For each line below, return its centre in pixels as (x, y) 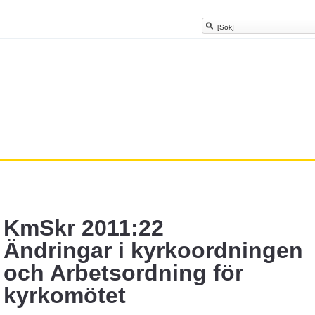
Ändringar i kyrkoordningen (153, 250)
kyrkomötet (65, 295)
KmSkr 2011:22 (84, 228)
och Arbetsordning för (123, 273)
